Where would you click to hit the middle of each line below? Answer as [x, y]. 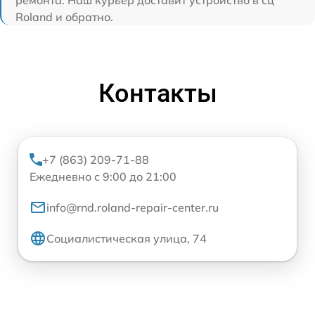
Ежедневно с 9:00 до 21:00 [103, 176]
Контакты [157, 93]
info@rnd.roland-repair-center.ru [133, 207]
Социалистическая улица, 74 [127, 238]
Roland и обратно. [64, 17]
